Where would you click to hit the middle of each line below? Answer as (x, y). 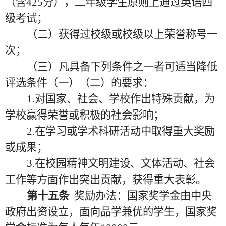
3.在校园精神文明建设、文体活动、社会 (121, 163)
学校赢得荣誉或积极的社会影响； (84, 115)
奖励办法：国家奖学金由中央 (143, 196)
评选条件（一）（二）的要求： (79, 83)
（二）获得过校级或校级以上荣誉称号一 (122, 34)
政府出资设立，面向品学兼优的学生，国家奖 (111, 212)
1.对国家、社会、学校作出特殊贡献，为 (121, 99)
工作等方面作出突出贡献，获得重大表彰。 (106, 180)
